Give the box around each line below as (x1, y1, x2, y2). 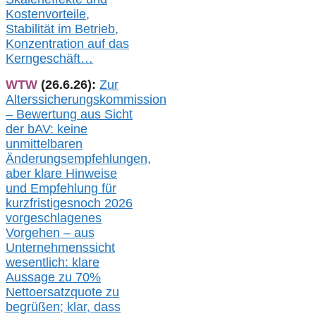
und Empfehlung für (6, 181, 116, 196)
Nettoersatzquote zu (6, 285, 119, 300)
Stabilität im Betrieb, (6, 22, 119, 37)
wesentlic (6, 255, 58, 270)
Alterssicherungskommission (6, 92, 166, 107)
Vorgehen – (6, 226, 74, 241)
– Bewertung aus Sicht (6, 107, 133, 122)
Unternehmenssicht (6, 241, 115, 255)
